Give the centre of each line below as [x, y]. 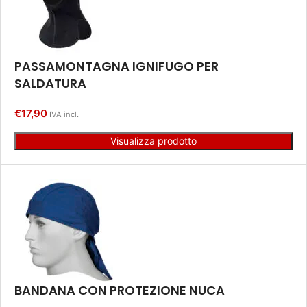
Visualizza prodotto [153, 141]
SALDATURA [50, 84]
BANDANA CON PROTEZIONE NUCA [120, 291]
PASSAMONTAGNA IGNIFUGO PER [116, 66]
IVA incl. [64, 115]
